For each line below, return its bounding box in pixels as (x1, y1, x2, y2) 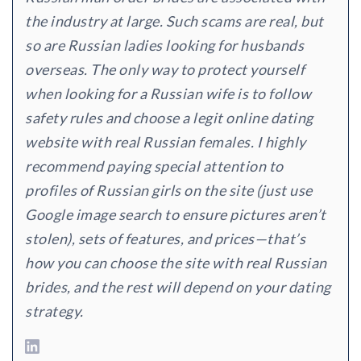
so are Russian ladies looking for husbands (25, 36, 304, 55)
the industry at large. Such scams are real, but (25, 12, 324, 31)
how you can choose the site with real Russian (25, 254, 327, 272)
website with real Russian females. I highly (25, 133, 306, 151)
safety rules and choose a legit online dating (25, 109, 313, 127)
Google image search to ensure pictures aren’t (25, 205, 326, 224)
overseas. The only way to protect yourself (25, 60, 305, 79)
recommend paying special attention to (25, 157, 284, 176)
